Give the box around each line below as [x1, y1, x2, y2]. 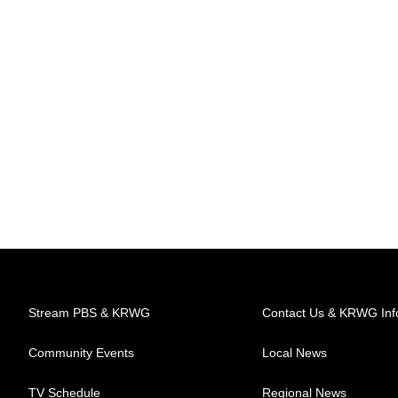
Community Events [28, 345, 134, 360]
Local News [262, 345, 328, 360]
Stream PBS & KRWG [28, 305, 150, 320]
